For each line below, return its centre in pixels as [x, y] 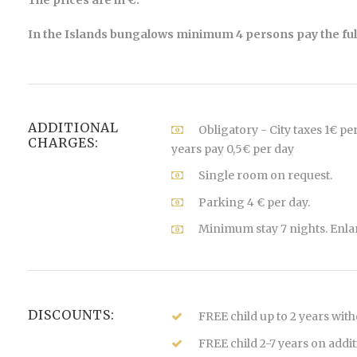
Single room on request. [265, 175]
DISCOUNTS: [71, 315]
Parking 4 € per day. [254, 202]
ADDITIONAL [73, 127]
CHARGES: [63, 143]
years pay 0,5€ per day [232, 149]
